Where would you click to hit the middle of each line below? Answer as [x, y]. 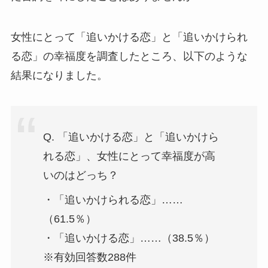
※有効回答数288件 [89, 258]
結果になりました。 [59, 75]
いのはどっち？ [80, 176]
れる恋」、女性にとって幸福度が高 [129, 156]
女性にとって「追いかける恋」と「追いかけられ [129, 37]
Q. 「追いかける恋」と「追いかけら [131, 137]
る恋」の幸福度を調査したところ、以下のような [129, 56]
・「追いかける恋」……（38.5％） [129, 238]
